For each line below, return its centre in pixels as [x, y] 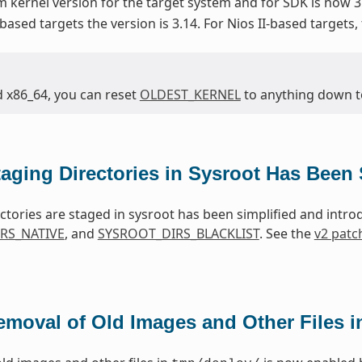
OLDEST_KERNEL [190, 95]
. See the [286, 234]
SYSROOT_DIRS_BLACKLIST [178, 234]
